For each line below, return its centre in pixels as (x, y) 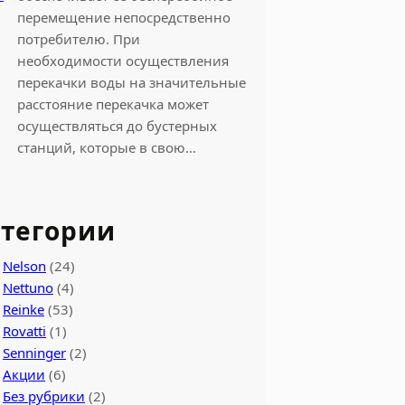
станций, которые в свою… (106, 147)
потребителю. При (78, 38)
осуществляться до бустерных (117, 125)
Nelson (24, 265)
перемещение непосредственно (123, 17)
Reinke (24, 309)
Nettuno (28, 287)
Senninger (34, 352)
